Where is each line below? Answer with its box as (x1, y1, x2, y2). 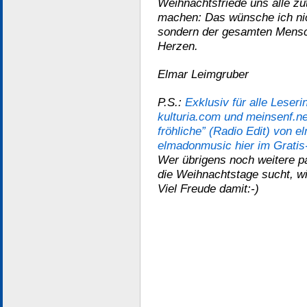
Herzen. (158, 39, 198, 53)
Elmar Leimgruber (158, 67, 249, 81)
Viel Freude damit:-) (158, 182, 259, 195)
